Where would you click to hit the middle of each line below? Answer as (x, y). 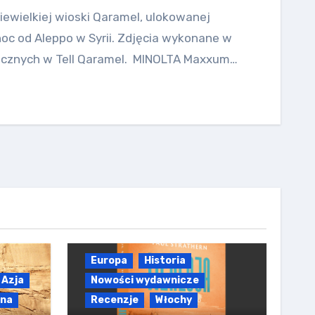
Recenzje (114, 300)
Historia (165, 261)
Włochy (173, 300)
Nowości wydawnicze (144, 280)
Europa (109, 261)
